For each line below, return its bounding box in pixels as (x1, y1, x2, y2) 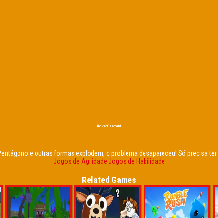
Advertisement (97, 124, 121, 128)
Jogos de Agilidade (53, 157, 107, 165)
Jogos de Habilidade (108, 157, 165, 165)
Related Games (82, 175, 136, 185)
